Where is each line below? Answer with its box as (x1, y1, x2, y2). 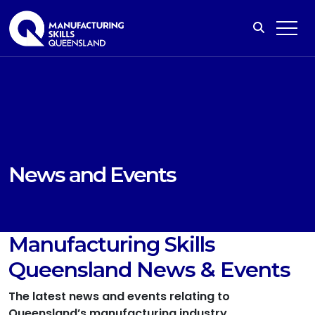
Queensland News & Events (8, 257, 290, 283)
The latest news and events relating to (8, 288, 230, 304)
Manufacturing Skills (8, 231, 215, 257)
